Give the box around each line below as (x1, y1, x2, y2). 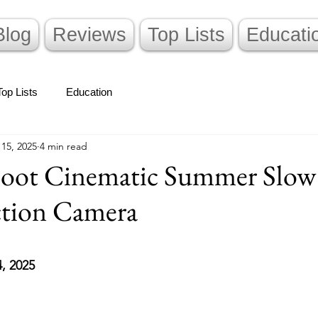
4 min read (40, 139, 87, 153)
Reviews (53, 24, 126, 45)
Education (66, 85, 112, 98)
